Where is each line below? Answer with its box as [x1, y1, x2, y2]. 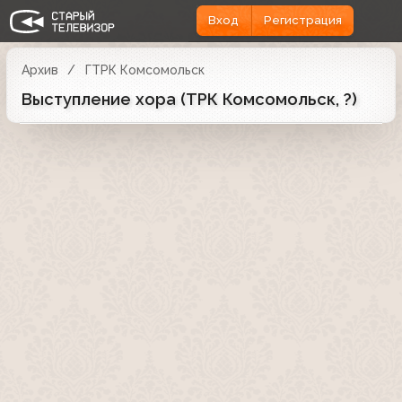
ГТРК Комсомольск [84, 62, 205, 77]
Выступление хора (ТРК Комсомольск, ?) [22, 89, 357, 109]
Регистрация [263, 13, 342, 28]
